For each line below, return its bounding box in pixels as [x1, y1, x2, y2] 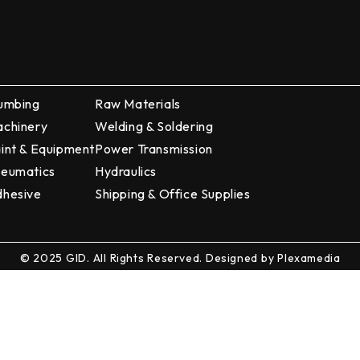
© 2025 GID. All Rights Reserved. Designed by [19, 251, 278, 265]
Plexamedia [277, 251, 341, 265]
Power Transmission [95, 141, 213, 157]
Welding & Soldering [95, 118, 214, 134]
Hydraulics [95, 163, 157, 179]
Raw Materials [95, 96, 181, 112]
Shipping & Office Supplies [95, 186, 251, 202]
